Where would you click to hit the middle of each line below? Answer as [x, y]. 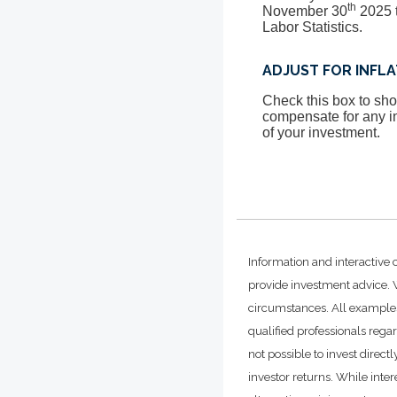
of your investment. [322, 133]
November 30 [305, 12]
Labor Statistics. [313, 27]
